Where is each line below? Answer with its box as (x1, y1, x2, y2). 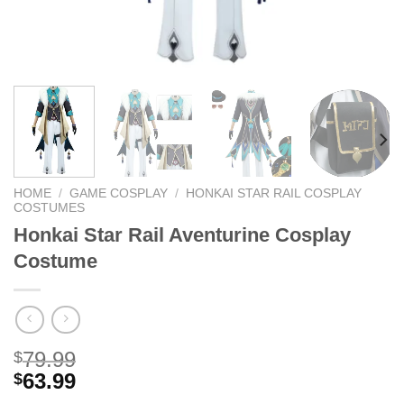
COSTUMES (14, 201, 85, 216)
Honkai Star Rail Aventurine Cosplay (14, 224, 351, 247)
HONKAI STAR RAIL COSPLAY (186, 187, 363, 201)
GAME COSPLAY (69, 187, 169, 201)
